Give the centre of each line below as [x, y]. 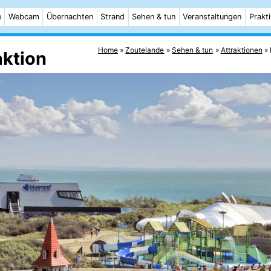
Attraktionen [241, 50]
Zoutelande [145, 50]
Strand [113, 17]
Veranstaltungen [212, 17]
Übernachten [70, 17]
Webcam [24, 17]
